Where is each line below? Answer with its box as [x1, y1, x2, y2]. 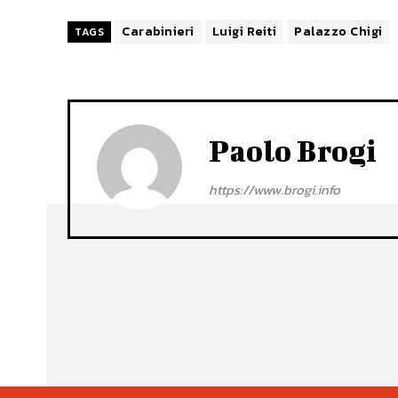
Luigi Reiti [211, 21, 276, 41]
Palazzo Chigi [294, 21, 383, 41]
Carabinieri [122, 21, 195, 41]
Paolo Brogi [209, 133, 377, 167]
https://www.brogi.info [209, 179, 340, 200]
